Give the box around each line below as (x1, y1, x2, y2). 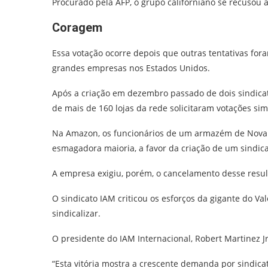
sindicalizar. (52, 207, 100, 219)
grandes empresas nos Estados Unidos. (52, 62, 210, 74)
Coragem (52, 20, 102, 35)
